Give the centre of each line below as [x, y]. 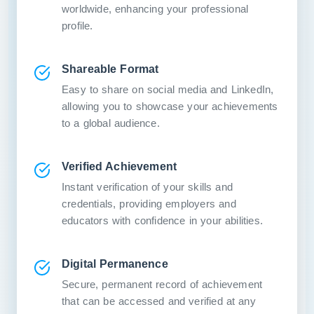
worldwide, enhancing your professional [155, 9]
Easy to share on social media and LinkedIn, [168, 90]
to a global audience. [111, 123]
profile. [77, 26]
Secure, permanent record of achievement [162, 285]
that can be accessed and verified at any [159, 301]
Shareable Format [110, 69]
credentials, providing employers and [149, 204]
